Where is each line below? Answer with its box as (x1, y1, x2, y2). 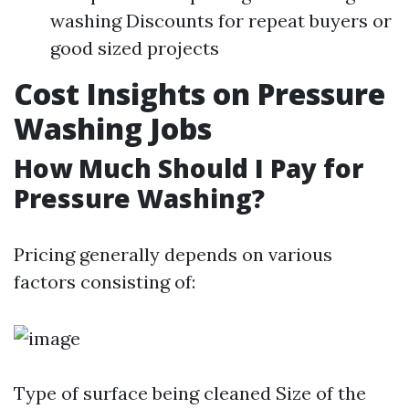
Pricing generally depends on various (14, 243, 332, 266)
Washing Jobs (14, 109, 212, 148)
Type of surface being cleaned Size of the (14, 382, 366, 404)
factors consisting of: (14, 270, 195, 293)
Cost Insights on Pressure (14, 74, 385, 113)
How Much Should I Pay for (14, 151, 363, 185)
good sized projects (50, 37, 219, 59)
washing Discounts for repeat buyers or (50, 9, 392, 32)
